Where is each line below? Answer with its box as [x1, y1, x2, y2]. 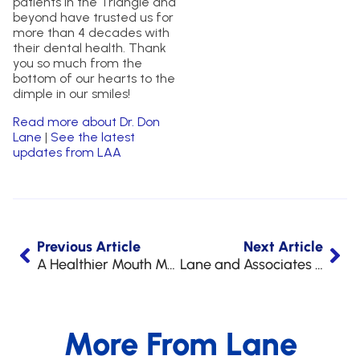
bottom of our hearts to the [13, 71, 175, 87]
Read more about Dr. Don [13, 114, 160, 130]
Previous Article [37, 238, 141, 256]
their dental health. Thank [13, 40, 166, 56]
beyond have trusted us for [13, 10, 174, 26]
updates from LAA [13, 145, 121, 161]
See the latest [51, 129, 135, 145]
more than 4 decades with [13, 25, 170, 41]
